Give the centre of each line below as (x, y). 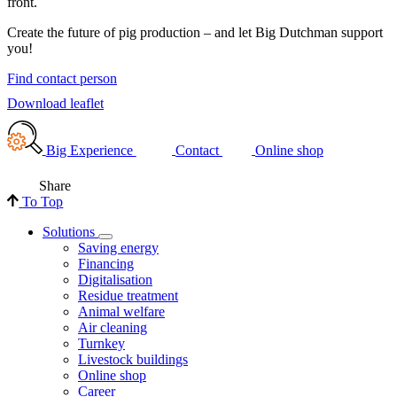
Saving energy (118, 248)
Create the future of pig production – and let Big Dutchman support (195, 32)
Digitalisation (115, 280)
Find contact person (62, 78)
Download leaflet (55, 103)
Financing (106, 264)
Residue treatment (128, 296)
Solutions (69, 232)
